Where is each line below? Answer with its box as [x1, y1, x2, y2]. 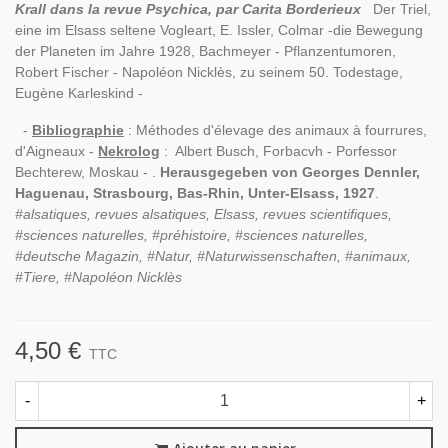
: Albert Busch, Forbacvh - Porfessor [160, 143, 397, 159]
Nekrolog [98, 143, 160, 159]
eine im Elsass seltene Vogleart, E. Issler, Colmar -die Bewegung [15, 22, 423, 38]
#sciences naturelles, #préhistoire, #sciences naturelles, [15, 227, 368, 243]
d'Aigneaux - [15, 143, 94, 159]
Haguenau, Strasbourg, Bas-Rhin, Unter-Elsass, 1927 [15, 185, 375, 201]
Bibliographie [32, 122, 124, 138]
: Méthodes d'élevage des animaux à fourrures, [128, 122, 427, 138]
